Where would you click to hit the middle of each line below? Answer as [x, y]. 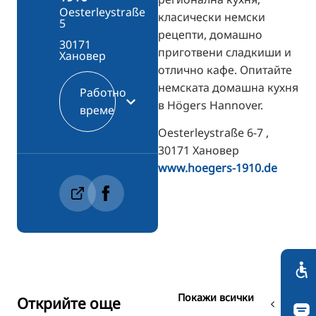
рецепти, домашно [210, 34]
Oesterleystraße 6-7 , [213, 132]
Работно [103, 93]
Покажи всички [216, 298]
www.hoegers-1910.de [218, 168]
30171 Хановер [199, 150]
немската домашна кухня [228, 87]
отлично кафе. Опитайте [225, 69]
